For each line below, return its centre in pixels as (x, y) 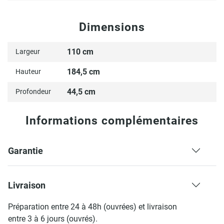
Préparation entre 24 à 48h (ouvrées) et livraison (92, 207)
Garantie (25, 151)
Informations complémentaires (112, 121)
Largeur (28, 52)
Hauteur (28, 72)
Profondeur (33, 92)
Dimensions (112, 27)
